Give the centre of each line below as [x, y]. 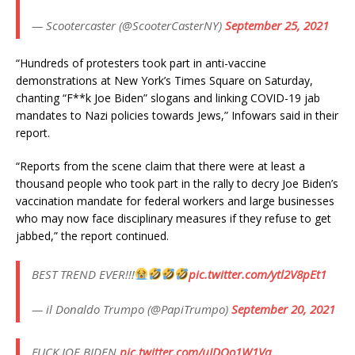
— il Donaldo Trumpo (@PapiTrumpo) [132, 309]
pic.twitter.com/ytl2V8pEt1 [258, 274]
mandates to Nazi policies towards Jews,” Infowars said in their [177, 115]
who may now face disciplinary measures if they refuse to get [174, 218]
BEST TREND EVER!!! [83, 274]
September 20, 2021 [283, 309]
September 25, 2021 [277, 25]
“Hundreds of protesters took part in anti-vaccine [141, 63]
